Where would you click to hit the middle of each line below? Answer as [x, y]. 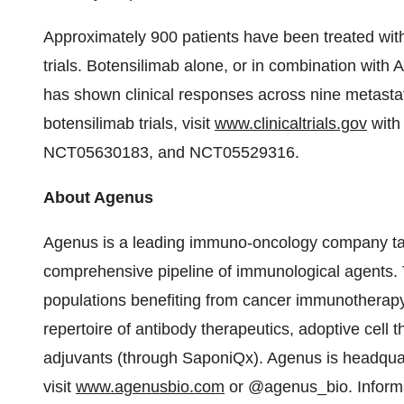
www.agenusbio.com [150, 387]
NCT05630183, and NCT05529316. [171, 152]
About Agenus [98, 197]
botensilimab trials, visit [129, 124]
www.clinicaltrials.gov [291, 124]
